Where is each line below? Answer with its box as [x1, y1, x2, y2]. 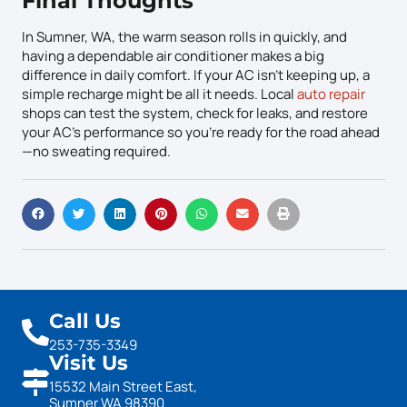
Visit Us [49, 350, 128, 375]
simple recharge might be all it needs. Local [22, 84, 297, 104]
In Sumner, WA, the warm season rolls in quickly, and [22, 26, 347, 46]
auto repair [297, 84, 365, 104]
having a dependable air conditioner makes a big [22, 45, 324, 65]
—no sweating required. [22, 141, 171, 161]
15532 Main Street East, [49, 376, 197, 396]
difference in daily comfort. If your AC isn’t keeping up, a [22, 65, 370, 84]
